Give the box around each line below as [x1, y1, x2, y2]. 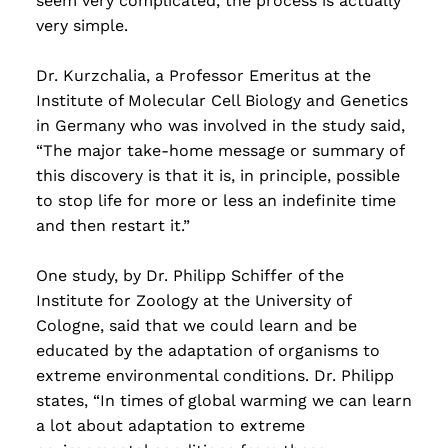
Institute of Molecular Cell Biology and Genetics [36, 91, 408, 111]
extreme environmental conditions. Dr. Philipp [36, 366, 394, 386]
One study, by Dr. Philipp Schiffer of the [36, 266, 344, 286]
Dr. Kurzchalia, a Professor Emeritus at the [36, 66, 371, 86]
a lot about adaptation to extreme [36, 416, 305, 436]
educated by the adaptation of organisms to [36, 341, 380, 361]
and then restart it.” [36, 216, 190, 236]
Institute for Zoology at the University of [36, 291, 351, 311]
